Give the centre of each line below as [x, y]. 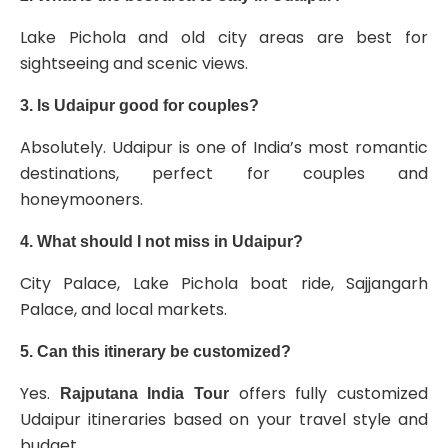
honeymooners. [81, 199]
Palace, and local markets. [123, 309]
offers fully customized [329, 393]
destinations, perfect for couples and [224, 173]
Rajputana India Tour [144, 393]
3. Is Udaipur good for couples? [139, 105]
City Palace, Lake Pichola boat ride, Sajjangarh [224, 283]
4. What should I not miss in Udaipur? [161, 241]
